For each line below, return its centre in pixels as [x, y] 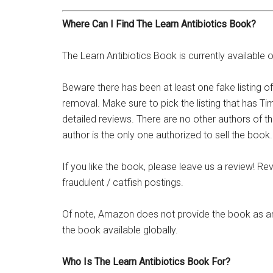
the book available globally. [120, 230]
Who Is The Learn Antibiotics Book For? [146, 262]
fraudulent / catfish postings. [123, 183]
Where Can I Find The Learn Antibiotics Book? [159, 24]
